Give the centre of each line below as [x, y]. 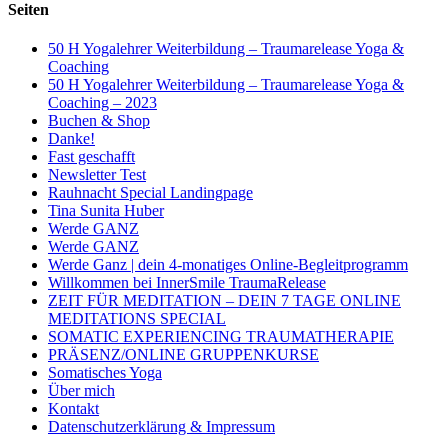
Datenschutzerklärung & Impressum [161, 427]
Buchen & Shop [99, 121]
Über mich [81, 391]
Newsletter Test [97, 175]
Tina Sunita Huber [106, 211]
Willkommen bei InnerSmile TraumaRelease [187, 283]
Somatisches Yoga [105, 373]
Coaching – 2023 [102, 103]
